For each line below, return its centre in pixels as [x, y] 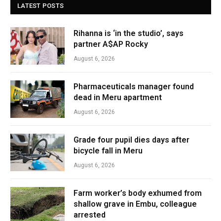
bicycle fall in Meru [108, 150]
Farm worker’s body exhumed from [138, 193]
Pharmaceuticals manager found [134, 86]
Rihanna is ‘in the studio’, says [129, 33]
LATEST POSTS [41, 5]
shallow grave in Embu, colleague [135, 204]
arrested [90, 215]
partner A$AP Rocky [111, 44]
